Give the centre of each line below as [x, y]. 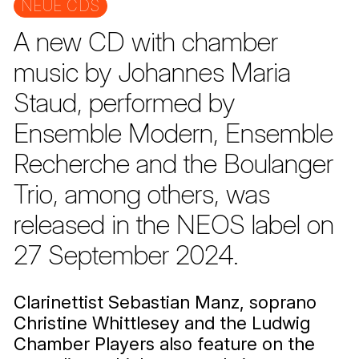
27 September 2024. [126, 254]
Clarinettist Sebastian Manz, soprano [165, 303]
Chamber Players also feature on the [164, 344]
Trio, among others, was [141, 194]
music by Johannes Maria [152, 72]
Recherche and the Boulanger [173, 163]
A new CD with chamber [145, 41]
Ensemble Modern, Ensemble [173, 133]
